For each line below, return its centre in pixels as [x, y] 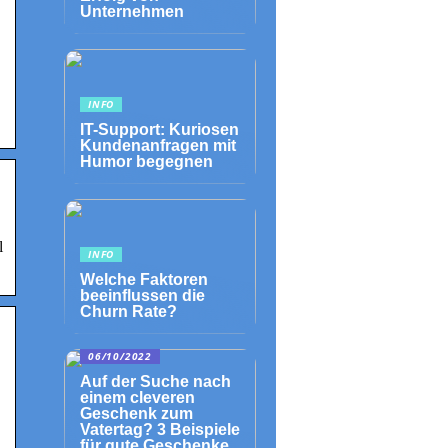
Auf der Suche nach [155, 381]
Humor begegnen [146, 161]
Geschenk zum [136, 413]
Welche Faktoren [144, 279]
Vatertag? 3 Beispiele [160, 429]
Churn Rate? [128, 311]
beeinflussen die [142, 295]
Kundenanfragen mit [158, 145]
